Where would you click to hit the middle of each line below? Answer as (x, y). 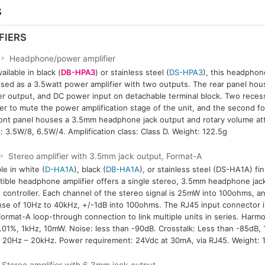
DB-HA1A (122, 169)
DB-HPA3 (78, 72)
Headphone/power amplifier (63, 58)
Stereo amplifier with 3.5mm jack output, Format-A (105, 156)
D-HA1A (59, 169)
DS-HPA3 (186, 72)
